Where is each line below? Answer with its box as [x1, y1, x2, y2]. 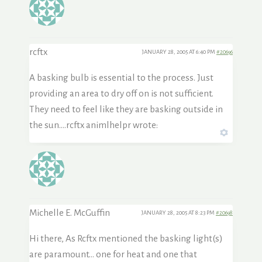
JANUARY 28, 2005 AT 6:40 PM [142, 48, 216, 55]
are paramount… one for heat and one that [29, 249, 197, 259]
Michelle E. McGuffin [29, 207, 110, 218]
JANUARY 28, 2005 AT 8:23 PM [142, 209, 216, 216]
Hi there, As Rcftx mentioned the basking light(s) [29, 233, 223, 243]
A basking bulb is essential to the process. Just [29, 72, 213, 82]
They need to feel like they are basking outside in [29, 104, 223, 114]
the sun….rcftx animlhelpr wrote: [29, 119, 158, 130]
